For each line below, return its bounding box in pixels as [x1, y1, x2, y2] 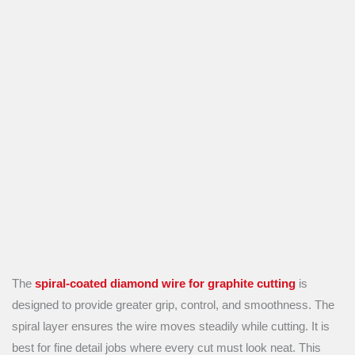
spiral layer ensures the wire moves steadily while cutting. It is [12, 319, 330, 333]
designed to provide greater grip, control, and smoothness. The [12, 298, 334, 311]
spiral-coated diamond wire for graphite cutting [35, 277, 296, 290]
